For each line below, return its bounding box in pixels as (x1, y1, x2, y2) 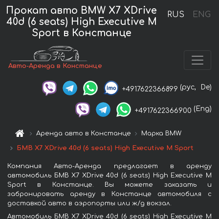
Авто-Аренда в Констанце (8, 63, 103, 70)
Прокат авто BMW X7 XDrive (6, 5, 157, 16)
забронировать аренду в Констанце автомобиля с (7, 190, 212, 197)
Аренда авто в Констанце (36, 130, 131, 137)
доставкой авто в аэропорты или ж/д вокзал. (7, 199, 172, 207)
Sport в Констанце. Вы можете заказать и (7, 181, 212, 188)
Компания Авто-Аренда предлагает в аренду (7, 162, 212, 170)
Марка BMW (141, 130, 182, 137)
